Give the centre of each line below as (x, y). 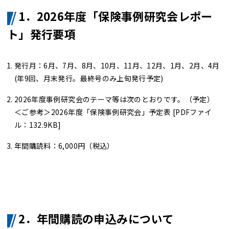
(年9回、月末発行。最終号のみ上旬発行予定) (89, 78)
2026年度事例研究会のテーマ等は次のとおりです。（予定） (114, 99)
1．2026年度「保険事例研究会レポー (116, 16)
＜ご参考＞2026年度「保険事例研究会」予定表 (93, 112)
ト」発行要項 (42, 34)
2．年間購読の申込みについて (96, 218)
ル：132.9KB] (38, 125)
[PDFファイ (192, 112)
